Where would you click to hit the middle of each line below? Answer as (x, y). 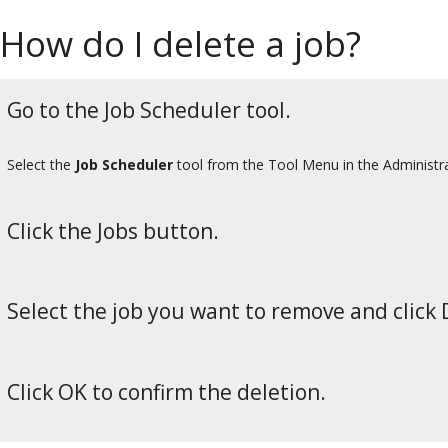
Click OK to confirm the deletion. (166, 392)
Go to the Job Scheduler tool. (149, 109)
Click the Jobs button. (113, 230)
